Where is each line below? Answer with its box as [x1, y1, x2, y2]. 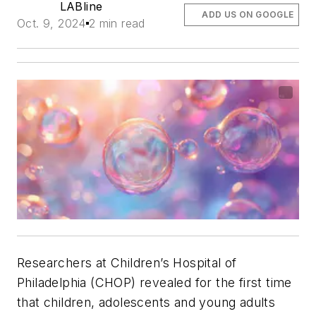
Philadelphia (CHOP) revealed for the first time [17, 275, 292, 291]
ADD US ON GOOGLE [202, 9, 294, 20]
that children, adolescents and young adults [17, 295, 276, 310]
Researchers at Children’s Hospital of [17, 255, 237, 271]
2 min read [88, 16, 145, 30]
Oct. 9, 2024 [17, 16, 86, 30]
